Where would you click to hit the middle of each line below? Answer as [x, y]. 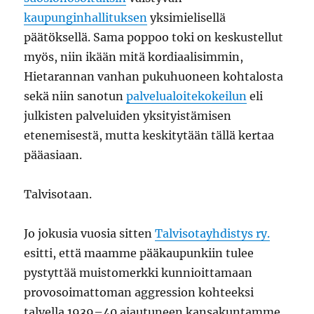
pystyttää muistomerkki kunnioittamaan [138, 273]
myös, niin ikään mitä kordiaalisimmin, [134, 57]
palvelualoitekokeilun [187, 96]
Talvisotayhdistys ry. [213, 233]
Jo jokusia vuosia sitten [90, 233]
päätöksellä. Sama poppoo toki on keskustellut [154, 37]
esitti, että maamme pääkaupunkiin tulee [139, 253]
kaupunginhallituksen [86, 18]
